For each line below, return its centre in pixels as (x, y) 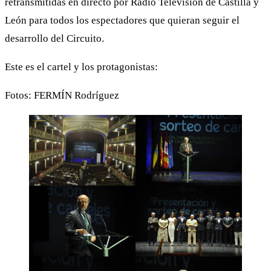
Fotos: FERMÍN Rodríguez (62, 96)
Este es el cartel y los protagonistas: (81, 67)
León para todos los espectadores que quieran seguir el (122, 21)
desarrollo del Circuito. (54, 39)
